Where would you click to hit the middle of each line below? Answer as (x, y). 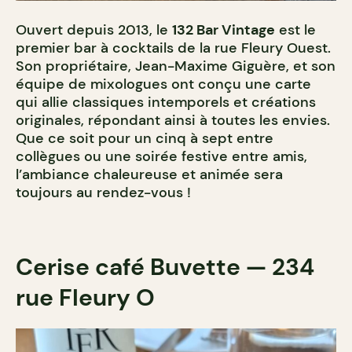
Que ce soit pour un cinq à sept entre (145, 139)
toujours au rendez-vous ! (103, 193)
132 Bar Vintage (224, 30)
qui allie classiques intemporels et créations (166, 103)
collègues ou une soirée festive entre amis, (161, 157)
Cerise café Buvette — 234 (165, 267)
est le (295, 30)
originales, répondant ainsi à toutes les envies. (173, 121)
